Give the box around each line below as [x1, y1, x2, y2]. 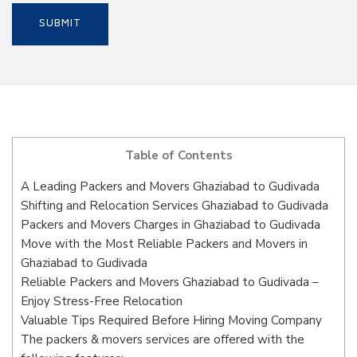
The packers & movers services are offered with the [21, 331, 304, 348]
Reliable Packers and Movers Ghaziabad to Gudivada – [21, 274, 319, 291]
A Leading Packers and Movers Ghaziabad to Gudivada [21, 178, 320, 195]
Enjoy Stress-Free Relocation [21, 293, 182, 310]
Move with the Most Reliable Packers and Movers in [21, 236, 308, 253]
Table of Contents [124, 147, 233, 163]
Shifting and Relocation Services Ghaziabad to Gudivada [21, 198, 328, 214]
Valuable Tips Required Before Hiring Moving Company [21, 312, 322, 329]
